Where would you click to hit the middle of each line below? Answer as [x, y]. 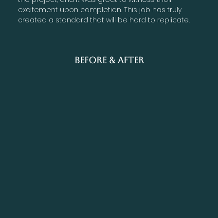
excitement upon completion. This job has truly [100, 9]
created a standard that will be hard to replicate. [104, 20]
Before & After [109, 60]
